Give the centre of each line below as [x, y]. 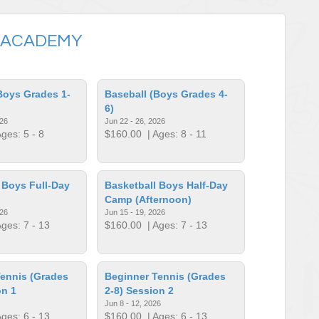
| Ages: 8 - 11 [174, 134]
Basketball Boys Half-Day [167, 185]
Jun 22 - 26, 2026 [135, 121]
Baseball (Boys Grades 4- [167, 94]
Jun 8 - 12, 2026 [133, 303]
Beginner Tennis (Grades [166, 276]
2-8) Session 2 [140, 290]
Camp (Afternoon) [148, 199]
